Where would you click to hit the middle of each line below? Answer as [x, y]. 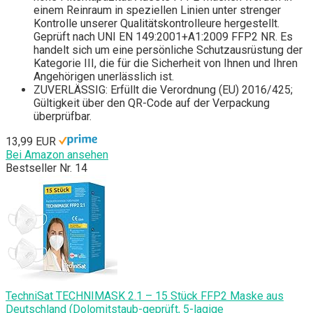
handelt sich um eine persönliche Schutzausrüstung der [168, 50]
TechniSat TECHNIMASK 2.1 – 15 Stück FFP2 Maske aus [145, 296]
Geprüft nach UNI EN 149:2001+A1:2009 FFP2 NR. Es [163, 37]
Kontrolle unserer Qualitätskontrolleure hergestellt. [156, 24]
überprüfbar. [63, 117]
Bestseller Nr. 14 [46, 168]
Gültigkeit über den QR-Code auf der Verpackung [152, 103]
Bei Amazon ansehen [57, 155]
